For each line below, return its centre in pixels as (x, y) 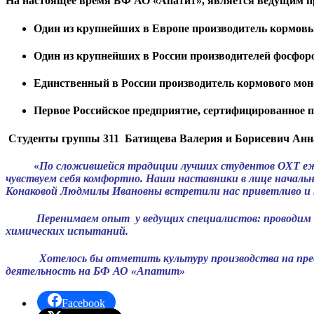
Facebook (83, 303)
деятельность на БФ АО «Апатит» (95, 271)
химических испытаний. (67, 231)
